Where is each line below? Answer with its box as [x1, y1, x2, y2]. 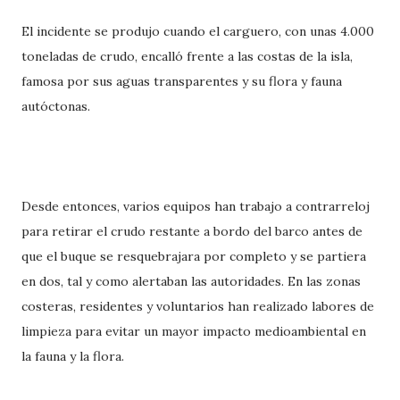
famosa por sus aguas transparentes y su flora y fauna [21, 73, 342, 90]
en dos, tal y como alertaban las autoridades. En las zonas [21, 273, 361, 290]
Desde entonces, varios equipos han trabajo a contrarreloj [21, 198, 370, 215]
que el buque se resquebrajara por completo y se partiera [21, 248, 366, 265]
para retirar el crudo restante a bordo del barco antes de [21, 223, 362, 240]
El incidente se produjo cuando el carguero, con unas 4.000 [21, 23, 374, 40]
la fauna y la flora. [21, 348, 124, 365]
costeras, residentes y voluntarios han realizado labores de [21, 298, 374, 315]
